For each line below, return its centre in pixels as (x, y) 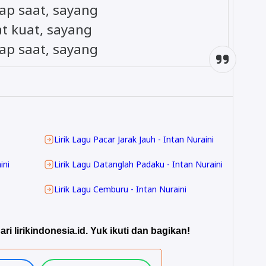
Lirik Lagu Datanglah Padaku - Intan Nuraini (138, 164)
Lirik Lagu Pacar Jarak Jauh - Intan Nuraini (134, 140)
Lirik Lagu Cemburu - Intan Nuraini (120, 189)
